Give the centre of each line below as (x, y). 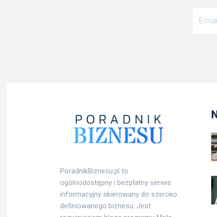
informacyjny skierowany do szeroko (119, 194)
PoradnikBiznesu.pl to (94, 171)
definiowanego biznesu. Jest (105, 206)
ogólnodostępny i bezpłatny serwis (116, 183)
